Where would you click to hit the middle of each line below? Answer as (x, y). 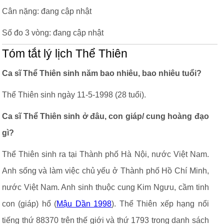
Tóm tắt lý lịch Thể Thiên (65, 54)
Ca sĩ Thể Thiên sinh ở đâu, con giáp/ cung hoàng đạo (105, 116)
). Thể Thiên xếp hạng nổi (160, 204)
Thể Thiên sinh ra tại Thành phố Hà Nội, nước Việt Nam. (105, 154)
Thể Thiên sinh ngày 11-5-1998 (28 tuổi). (74, 95)
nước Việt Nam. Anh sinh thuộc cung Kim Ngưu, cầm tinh (105, 187)
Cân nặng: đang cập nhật (47, 11)
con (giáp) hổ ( (29, 204)
